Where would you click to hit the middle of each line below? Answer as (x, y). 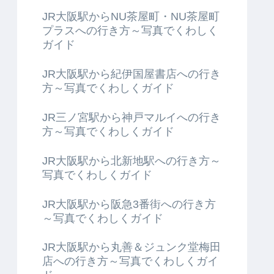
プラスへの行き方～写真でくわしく (130, 31)
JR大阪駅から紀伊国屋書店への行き (131, 74)
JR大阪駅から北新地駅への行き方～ (131, 161)
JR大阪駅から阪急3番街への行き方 (129, 204)
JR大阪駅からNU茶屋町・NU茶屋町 (131, 17)
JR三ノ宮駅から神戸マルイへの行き (131, 117)
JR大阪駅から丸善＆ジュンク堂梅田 (131, 247)
